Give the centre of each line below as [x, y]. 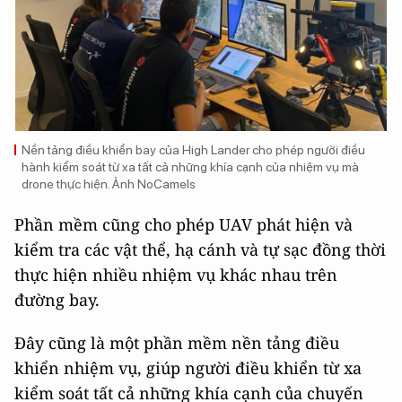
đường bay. [57, 300]
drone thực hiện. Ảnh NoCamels [109, 184]
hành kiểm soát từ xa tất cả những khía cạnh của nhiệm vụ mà [190, 167]
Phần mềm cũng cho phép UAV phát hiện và [184, 224]
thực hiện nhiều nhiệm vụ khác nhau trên [176, 275]
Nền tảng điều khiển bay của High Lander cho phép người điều [193, 150]
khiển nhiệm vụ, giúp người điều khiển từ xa [188, 368]
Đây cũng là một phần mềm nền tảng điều [177, 343]
